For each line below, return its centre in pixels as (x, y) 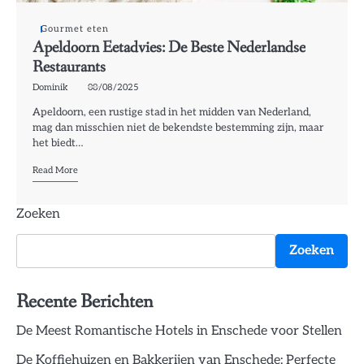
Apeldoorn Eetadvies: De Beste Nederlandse (169, 48)
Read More (55, 171)
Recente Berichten (84, 302)
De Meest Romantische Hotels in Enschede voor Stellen (179, 331)
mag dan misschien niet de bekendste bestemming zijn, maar (178, 128)
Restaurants (69, 67)
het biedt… (58, 143)
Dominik (50, 88)
